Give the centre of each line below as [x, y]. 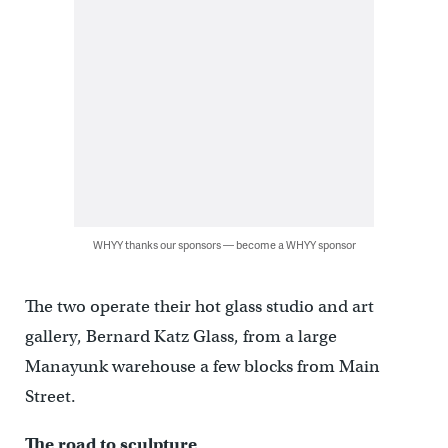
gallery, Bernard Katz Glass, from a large [180, 337]
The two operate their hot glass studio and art [199, 307]
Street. [50, 397]
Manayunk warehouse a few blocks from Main [202, 367]
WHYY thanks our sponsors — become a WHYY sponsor [224, 245]
